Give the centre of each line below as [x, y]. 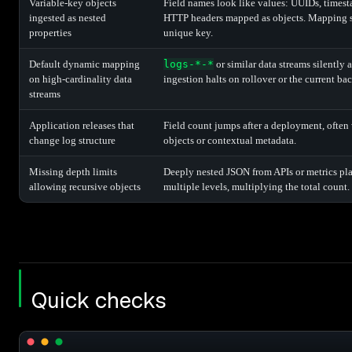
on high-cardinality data [81, 79]
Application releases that [82, 125]
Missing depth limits [73, 171]
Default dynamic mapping [84, 64]
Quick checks [99, 300]
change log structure [72, 140]
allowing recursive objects [85, 186]
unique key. [188, 32]
